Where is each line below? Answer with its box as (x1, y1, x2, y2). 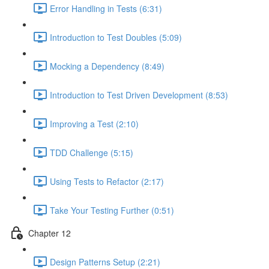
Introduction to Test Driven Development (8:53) (50, 88, 228, 101)
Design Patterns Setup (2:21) (50, 255, 160, 268)
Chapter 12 (28, 226, 71, 239)
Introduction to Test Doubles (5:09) (50, 31, 182, 43)
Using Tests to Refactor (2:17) (50, 175, 164, 187)
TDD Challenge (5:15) (50, 146, 133, 159)
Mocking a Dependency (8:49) (50, 59, 165, 72)
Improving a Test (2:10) (50, 117, 139, 130)
